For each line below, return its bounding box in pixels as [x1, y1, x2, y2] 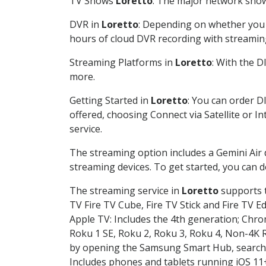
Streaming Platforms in [69, 55, 175, 69]
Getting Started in [69, 93, 151, 107]
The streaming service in [69, 183, 182, 197]
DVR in [69, 17, 102, 31]
